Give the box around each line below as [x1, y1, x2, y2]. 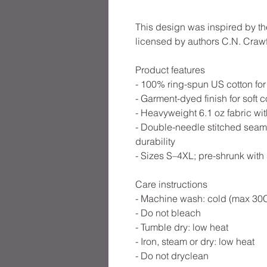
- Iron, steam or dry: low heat [135, 235, 254, 247]
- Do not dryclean [135, 250, 209, 262]
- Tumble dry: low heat [135, 221, 228, 233]
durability [135, 135, 175, 147]
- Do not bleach [135, 207, 201, 219]
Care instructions [135, 178, 207, 190]
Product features [135, 64, 205, 76]
